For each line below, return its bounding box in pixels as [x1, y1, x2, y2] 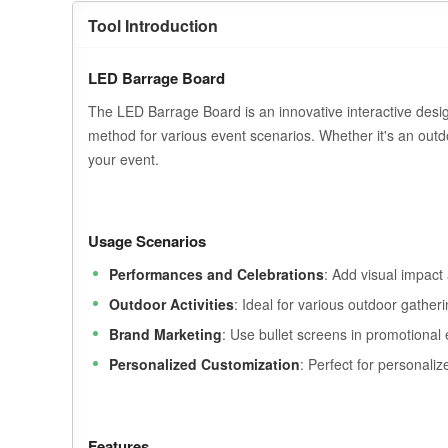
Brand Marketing [109, 324, 222, 344]
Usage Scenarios [88, 230, 206, 252]
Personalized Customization [109, 354, 300, 374]
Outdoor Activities [109, 294, 234, 314]
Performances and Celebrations [109, 264, 324, 284]
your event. [88, 149, 159, 169]
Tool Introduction [88, 14, 218, 37]
